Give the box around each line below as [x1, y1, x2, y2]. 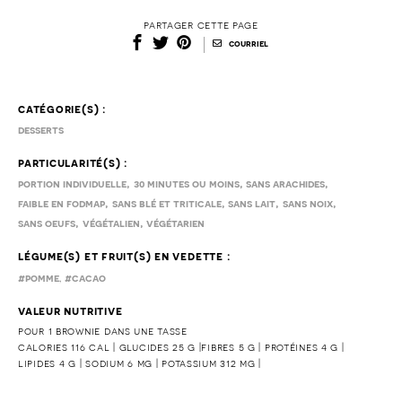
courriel [225, 39, 268, 49]
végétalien [82, 217, 140, 229]
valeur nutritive [18, 304, 123, 317]
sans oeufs [18, 217, 75, 229]
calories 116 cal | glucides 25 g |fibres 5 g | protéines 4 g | [18, 341, 345, 353]
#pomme [18, 272, 59, 284]
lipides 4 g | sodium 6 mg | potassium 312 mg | [18, 357, 262, 369]
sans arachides [246, 178, 326, 189]
